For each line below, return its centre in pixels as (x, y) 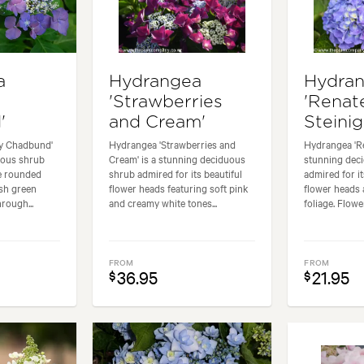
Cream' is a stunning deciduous (177, 158)
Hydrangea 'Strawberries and (172, 143)
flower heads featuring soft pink (178, 187)
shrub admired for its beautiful (175, 173)
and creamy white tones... (162, 202)
